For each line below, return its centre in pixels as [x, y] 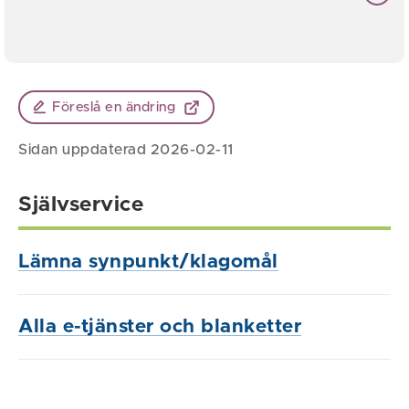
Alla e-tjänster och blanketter [160, 326]
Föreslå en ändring [114, 107]
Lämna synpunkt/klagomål [148, 262]
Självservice [81, 205]
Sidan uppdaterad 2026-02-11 [126, 150]
